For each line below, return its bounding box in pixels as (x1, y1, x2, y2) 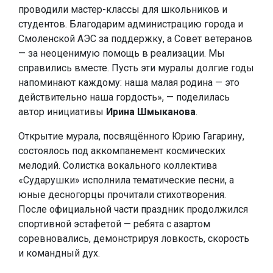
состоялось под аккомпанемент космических (18, 145, 225, 157)
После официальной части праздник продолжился (18, 204, 248, 215)
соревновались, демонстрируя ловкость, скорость (18, 233, 249, 244)
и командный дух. (18, 247, 100, 259)
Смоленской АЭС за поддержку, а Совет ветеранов (18, 33, 252, 44)
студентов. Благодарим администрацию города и (18, 18, 243, 30)
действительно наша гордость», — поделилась (18, 91, 230, 103)
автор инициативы (18, 106, 106, 118)
